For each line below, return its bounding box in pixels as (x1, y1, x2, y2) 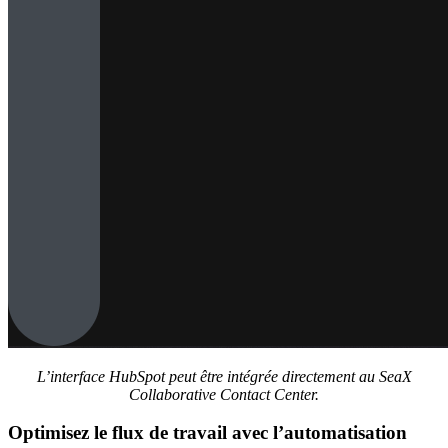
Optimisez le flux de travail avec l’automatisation (8, 422, 407, 444)
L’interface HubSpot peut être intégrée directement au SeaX (36, 367, 412, 385)
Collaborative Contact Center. (129, 385, 319, 403)
